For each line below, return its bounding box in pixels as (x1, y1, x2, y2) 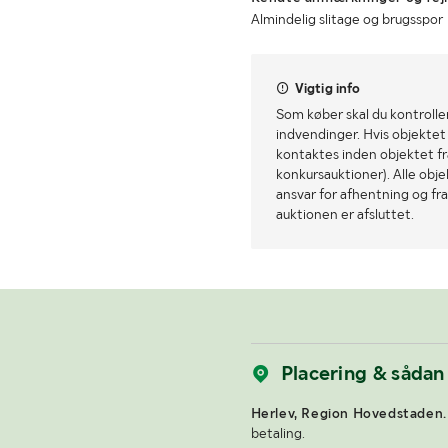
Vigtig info (294, 80, 361, 97)
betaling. (250, 425, 305, 442)
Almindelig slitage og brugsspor (250, 11, 443, 28)
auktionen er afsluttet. (275, 206, 414, 223)
